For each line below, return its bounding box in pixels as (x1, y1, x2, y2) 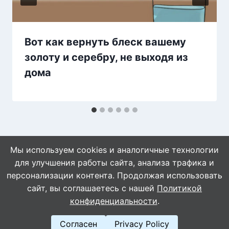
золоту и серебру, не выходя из (25, 51, 188, 63)
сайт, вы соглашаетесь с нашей (27, 183, 157, 193)
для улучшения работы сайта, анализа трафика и (15, 157, 214, 168)
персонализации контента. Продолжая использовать (7, 170, 222, 180)
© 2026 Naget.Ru (78, 189, 151, 199)
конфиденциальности (70, 196, 157, 206)
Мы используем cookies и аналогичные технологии (10, 145, 219, 155)
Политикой (157, 183, 202, 193)
